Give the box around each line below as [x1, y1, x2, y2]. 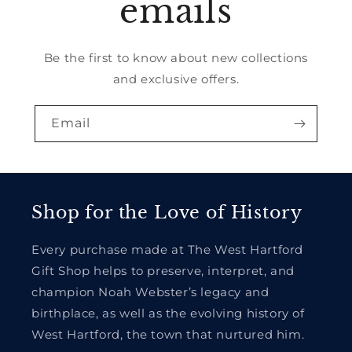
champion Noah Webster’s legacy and [31, 284, 269, 299]
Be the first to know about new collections [43, 49, 309, 65]
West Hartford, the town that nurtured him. [31, 327, 305, 342]
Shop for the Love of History [31, 201, 302, 223]
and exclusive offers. [112, 71, 240, 86]
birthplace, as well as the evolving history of [31, 306, 305, 321]
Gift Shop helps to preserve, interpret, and [31, 263, 295, 278]
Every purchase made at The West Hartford [31, 242, 304, 257]
